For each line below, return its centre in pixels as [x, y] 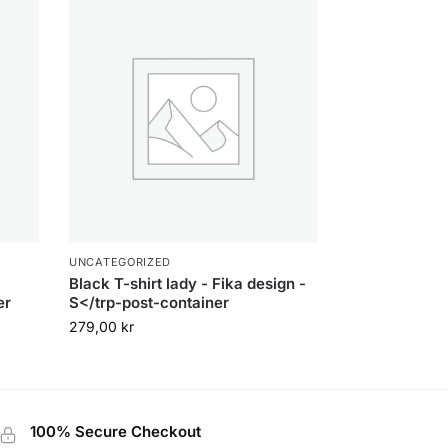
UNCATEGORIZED [120, 262]
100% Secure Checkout [115, 432]
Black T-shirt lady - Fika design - [188, 284]
